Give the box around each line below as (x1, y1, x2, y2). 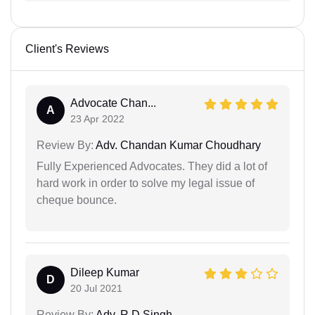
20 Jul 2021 (70, 283, 122, 295)
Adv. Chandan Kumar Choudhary (94, 139, 261, 152)
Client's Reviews (25, 43, 109, 56)
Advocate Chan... (70, 97, 156, 110)
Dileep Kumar (70, 266, 139, 279)
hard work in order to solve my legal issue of (37, 177, 255, 190)
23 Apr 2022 (70, 113, 124, 125)
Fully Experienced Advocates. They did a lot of (37, 160, 267, 173)
